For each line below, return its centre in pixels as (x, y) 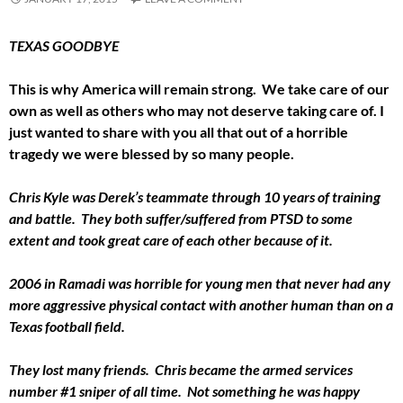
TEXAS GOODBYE (64, 45)
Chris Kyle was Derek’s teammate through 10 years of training (195, 196)
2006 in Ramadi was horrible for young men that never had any (200, 282)
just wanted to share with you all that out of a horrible (179, 131)
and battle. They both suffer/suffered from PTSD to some (181, 218)
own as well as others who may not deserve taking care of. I (197, 110)
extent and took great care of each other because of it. (171, 239)
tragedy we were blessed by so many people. (152, 153)
